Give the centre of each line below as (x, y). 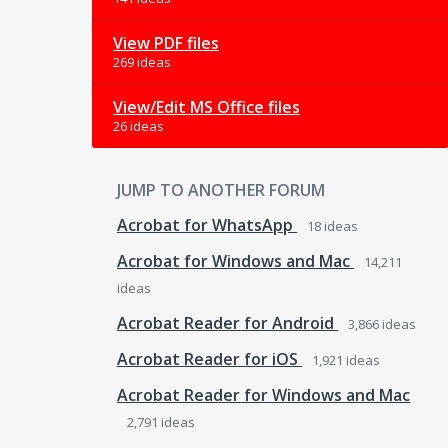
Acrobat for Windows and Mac (235, 261)
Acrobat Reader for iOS (209, 359)
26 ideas (138, 126)
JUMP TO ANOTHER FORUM (221, 190)
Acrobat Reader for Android (227, 323)
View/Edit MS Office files (206, 107)
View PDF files (166, 43)
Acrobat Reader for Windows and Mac (263, 395)
